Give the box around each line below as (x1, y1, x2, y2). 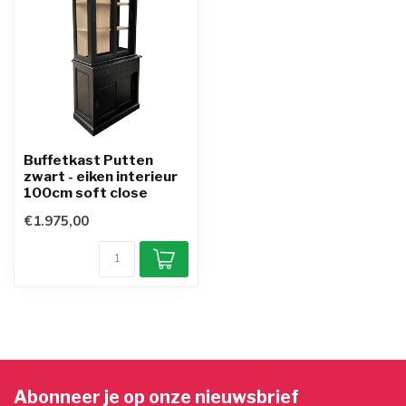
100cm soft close (24, 184, 148, 202)
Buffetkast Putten (24, 151, 153, 169)
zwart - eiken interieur (24, 168, 178, 186)
